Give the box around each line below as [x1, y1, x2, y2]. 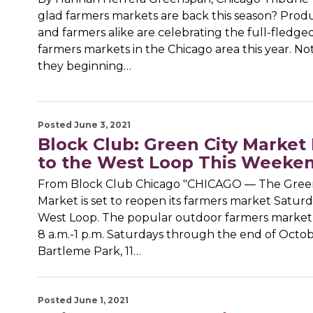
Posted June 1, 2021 [37, 295, 129, 306]
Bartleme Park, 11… [37, 245, 141, 259]
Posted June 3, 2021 [37, 119, 131, 131]
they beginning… [37, 59, 131, 73]
